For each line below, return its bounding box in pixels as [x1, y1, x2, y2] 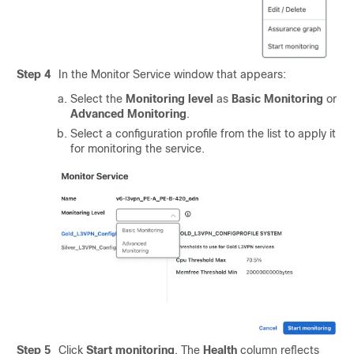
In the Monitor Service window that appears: [58, 68, 286, 81]
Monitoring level [126, 92, 213, 105]
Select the [70, 92, 126, 105]
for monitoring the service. [70, 142, 205, 155]
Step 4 [17, 68, 51, 81]
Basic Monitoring [232, 92, 323, 105]
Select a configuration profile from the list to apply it [70, 127, 336, 140]
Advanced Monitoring [70, 107, 186, 120]
